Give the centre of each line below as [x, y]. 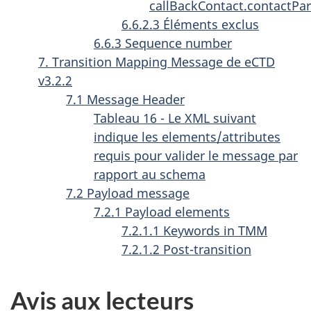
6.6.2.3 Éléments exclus [190, 24]
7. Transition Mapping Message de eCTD [157, 61]
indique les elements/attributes [187, 136]
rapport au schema [150, 174]
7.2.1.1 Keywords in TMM [194, 230]
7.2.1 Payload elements [162, 211]
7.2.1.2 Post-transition [186, 249]
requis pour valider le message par [196, 155]
